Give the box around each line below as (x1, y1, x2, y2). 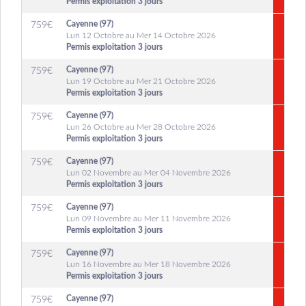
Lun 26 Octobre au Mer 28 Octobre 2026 (66, 123, 216, 131)
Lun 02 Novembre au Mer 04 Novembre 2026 (66, 169, 231, 177)
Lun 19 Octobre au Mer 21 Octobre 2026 (66, 77, 216, 85)
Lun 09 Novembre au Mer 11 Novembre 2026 (66, 214, 231, 223)
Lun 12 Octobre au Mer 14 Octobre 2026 (66, 31, 216, 40)
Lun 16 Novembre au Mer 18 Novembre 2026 (66, 260, 231, 268)
